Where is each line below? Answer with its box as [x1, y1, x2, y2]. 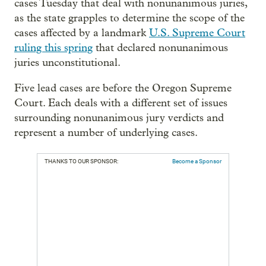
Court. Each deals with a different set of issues [14, 97, 227, 109]
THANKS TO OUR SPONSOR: [45, 158, 118, 164]
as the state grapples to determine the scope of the [14, 12, 245, 24]
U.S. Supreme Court [149, 27, 245, 39]
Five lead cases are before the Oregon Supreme [14, 82, 232, 94]
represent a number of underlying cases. [14, 126, 198, 139]
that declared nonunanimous [93, 42, 228, 54]
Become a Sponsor [172, 158, 221, 164]
